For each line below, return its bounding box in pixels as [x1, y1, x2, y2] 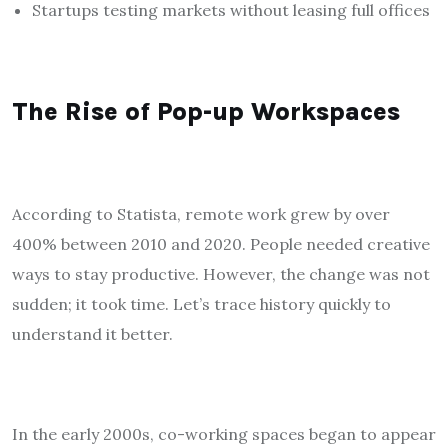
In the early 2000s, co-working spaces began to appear [12, 423, 436, 444]
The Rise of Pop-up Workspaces [12, 96, 400, 126]
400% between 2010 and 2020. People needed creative [12, 233, 430, 254]
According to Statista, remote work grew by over [12, 203, 390, 224]
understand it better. [12, 323, 173, 344]
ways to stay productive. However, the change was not [12, 263, 430, 284]
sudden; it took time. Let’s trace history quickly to [12, 293, 391, 314]
